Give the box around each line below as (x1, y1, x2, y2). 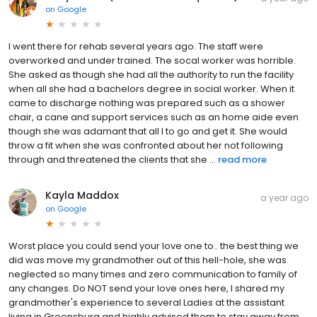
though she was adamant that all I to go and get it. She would (8, 124, 287, 138)
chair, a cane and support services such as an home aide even (8, 110, 299, 124)
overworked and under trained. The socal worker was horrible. (8, 53, 296, 67)
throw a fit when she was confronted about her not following (8, 138, 283, 152)
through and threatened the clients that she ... (8, 152, 216, 166)
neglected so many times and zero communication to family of (8, 267, 297, 281)
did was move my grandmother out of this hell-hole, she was (8, 253, 287, 267)
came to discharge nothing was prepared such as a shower (8, 96, 285, 110)
